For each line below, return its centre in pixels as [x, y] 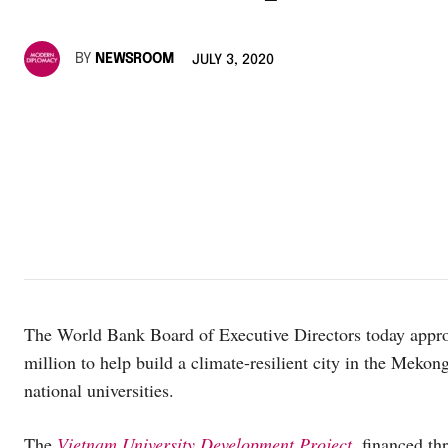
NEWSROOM [134, 59]
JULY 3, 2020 [233, 60]
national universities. [99, 389]
